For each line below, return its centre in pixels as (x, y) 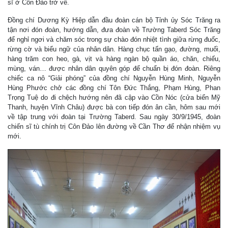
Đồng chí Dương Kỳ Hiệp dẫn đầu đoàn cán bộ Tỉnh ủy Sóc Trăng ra (114, 20)
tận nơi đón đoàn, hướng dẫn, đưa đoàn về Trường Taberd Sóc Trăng (114, 30)
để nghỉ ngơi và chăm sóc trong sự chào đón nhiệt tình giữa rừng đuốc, (114, 39)
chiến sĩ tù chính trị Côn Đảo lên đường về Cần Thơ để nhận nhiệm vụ (114, 126)
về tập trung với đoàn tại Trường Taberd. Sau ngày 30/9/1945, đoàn (114, 117)
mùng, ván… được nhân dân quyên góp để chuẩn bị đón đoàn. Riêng (114, 68)
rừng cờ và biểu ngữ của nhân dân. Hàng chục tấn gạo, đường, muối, (114, 49)
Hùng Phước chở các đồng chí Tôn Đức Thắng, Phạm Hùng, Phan (114, 88)
